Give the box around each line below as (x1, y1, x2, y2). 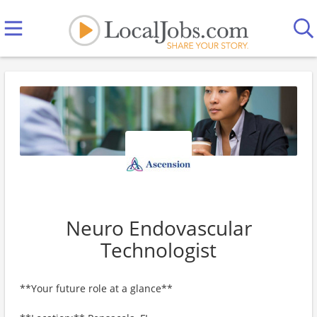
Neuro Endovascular (65, 214, 252, 241)
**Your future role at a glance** (20, 282, 173, 295)
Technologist (100, 236, 217, 263)
